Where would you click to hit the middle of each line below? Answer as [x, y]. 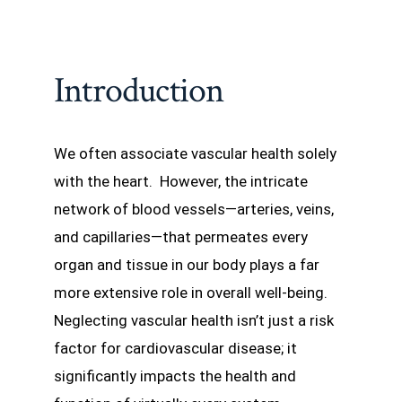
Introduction [139, 90]
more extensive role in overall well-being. [192, 292]
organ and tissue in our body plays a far [187, 264]
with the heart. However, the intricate [181, 181]
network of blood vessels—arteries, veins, [194, 209]
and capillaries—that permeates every [181, 236]
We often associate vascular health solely [195, 153]
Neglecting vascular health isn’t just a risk [194, 320]
